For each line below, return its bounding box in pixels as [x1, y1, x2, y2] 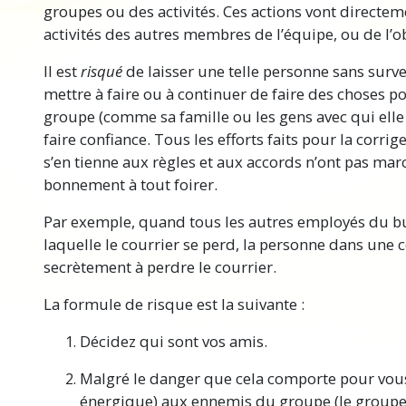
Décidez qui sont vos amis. [80, 331, 267, 353]
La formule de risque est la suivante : [43, 294, 304, 315]
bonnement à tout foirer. [43, 174, 217, 196]
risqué [81, 61, 122, 82]
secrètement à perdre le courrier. [43, 256, 276, 278]
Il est [43, 61, 81, 82]
